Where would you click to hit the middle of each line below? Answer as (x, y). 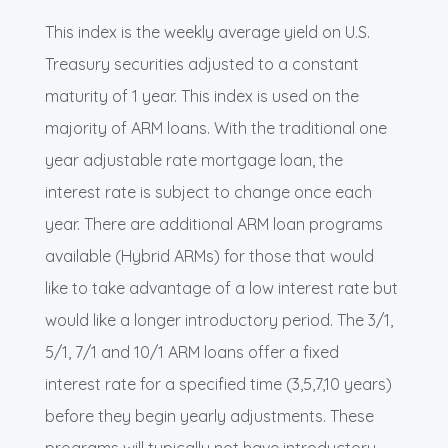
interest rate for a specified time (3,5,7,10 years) (218, 384)
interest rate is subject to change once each (208, 192)
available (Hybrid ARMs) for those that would (209, 256)
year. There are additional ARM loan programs (214, 224)
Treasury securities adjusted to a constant (202, 64)
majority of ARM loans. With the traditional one (216, 128)
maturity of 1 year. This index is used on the (202, 96)
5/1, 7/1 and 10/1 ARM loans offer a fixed (192, 352)
